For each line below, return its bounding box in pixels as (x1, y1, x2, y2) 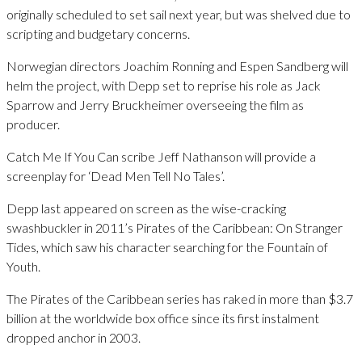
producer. (6, 116, 60, 132)
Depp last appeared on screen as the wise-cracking (6, 200, 286, 216)
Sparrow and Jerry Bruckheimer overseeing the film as (6, 96, 304, 112)
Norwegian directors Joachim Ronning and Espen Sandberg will (6, 57, 348, 74)
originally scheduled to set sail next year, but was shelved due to (6, 6, 351, 22)
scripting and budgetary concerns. (6, 25, 190, 41)
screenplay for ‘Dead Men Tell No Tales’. (6, 167, 225, 183)
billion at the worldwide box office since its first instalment (6, 309, 319, 326)
